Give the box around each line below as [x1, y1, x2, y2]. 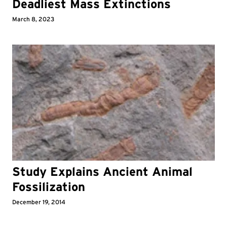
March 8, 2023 [12, 15, 54, 23]
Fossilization [12, 179, 85, 194]
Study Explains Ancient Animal [12, 164, 193, 179]
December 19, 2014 [12, 198, 65, 206]
